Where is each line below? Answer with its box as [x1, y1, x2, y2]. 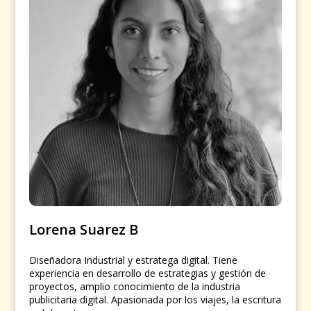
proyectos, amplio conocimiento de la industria [29, 279, 241, 293]
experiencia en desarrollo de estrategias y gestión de [29, 266, 267, 280]
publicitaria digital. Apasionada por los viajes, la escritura [29, 292, 282, 306]
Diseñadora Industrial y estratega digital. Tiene [29, 253, 238, 267]
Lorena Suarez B [29, 219, 139, 239]
